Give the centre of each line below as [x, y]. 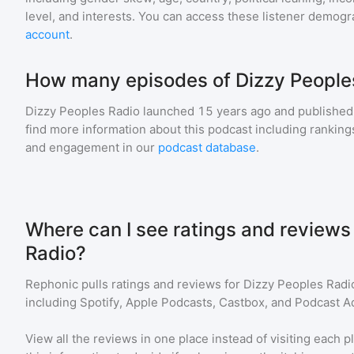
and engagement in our [92, 147]
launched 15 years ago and [217, 111]
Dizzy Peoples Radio [83, 111]
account [47, 34]
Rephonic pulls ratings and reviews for [134, 284]
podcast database [207, 147]
